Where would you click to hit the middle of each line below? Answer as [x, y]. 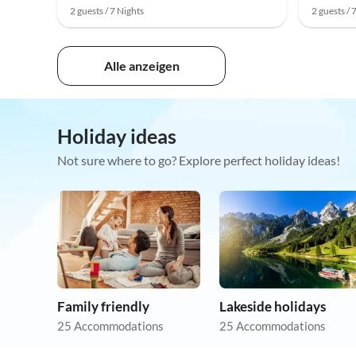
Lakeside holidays [273, 307]
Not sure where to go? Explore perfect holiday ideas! [199, 161]
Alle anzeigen [141, 66]
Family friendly [103, 307]
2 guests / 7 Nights [107, 11]
